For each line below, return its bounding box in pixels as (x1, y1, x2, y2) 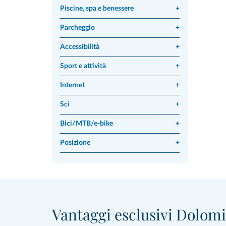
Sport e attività (60, 63, 106, 70)
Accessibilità (60, 43, 99, 50)
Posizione (60, 139, 90, 146)
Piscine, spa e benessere (60, 5, 134, 12)
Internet (60, 82, 85, 89)
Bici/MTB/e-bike (60, 120, 113, 127)
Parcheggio (60, 24, 95, 31)
